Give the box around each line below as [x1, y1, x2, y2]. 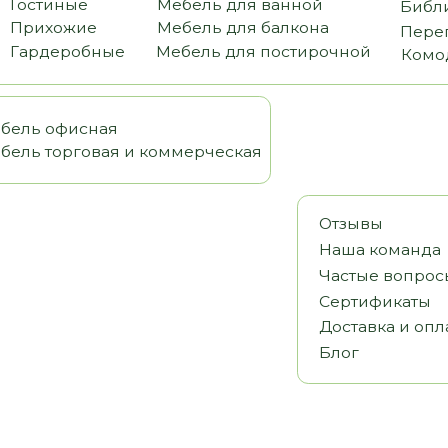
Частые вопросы [236, 141, 361, 159]
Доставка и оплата [236, 187, 372, 205]
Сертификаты [236, 164, 337, 182]
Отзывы [236, 95, 295, 113]
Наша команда [236, 118, 346, 136]
